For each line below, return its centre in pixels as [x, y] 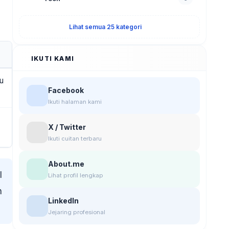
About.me [66, 164]
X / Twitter [67, 127]
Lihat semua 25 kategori [105, 27]
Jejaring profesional [77, 212]
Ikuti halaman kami [75, 102]
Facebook [66, 90]
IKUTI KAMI [53, 59]
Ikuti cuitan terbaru [75, 139]
